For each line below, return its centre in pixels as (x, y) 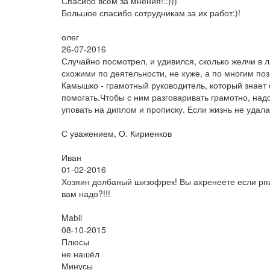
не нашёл (80, 254)
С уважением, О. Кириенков (117, 133)
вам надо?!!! (86, 193)
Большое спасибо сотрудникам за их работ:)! (151, 13)
